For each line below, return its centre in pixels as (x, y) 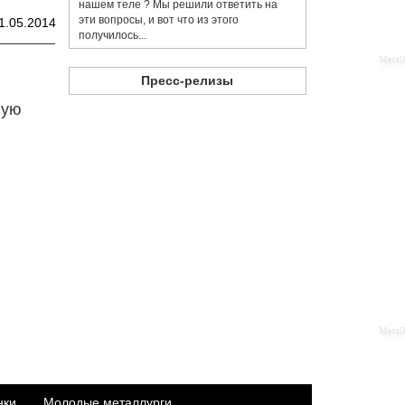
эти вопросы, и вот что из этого (159, 20)
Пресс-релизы (188, 80)
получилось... (113, 35)
